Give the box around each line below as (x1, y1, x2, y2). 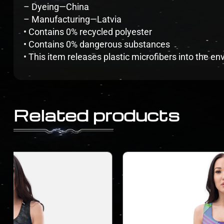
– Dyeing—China (23, 1, 89, 12)
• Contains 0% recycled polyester (23, 26, 152, 37)
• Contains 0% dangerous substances (23, 38, 170, 49)
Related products (13, 104, 179, 126)
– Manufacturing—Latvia (23, 13, 121, 24)
